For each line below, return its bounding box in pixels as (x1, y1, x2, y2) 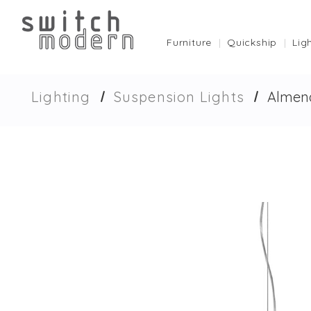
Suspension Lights (113, 88, 245, 106)
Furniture (167, 36, 212, 49)
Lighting (31, 88, 91, 106)
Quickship (227, 36, 278, 49)
